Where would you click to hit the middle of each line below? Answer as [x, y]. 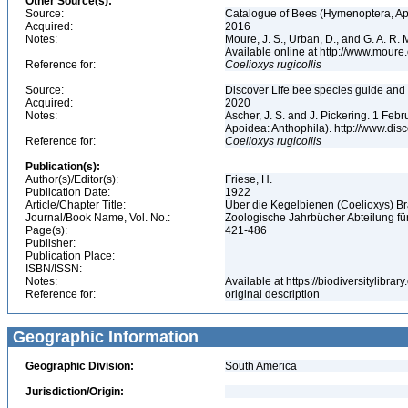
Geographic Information [103, 337]
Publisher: [51, 243]
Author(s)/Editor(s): [72, 179]
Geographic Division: [80, 366]
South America [261, 366]
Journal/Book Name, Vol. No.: [98, 218]
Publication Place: [70, 256]
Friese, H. [250, 179]
